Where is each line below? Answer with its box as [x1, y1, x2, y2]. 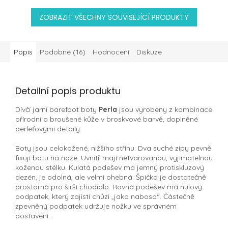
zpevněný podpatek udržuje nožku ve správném [15, 202, 177, 211]
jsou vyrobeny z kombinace [117, 105, 212, 115]
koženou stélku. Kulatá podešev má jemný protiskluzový [15, 163, 204, 173]
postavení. [15, 211, 50, 221]
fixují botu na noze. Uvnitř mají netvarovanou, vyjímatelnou [15, 153, 213, 163]
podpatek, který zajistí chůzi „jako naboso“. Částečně [15, 192, 194, 202]
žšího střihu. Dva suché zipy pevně [97, 144, 211, 153]
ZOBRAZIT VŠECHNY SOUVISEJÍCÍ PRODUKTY [39, 12, 189, 23]
